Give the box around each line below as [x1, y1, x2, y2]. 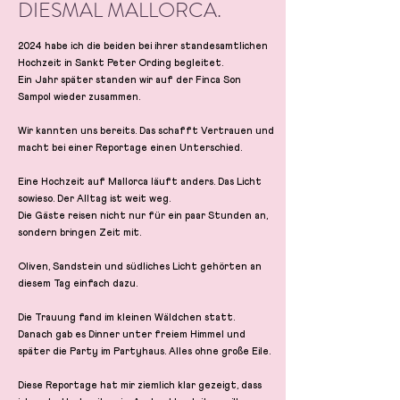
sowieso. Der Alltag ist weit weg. [18, 194, 171, 204]
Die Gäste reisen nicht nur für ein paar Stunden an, [18, 211, 268, 221]
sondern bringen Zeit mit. [18, 228, 141, 238]
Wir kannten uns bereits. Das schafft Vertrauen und [18, 126, 274, 137]
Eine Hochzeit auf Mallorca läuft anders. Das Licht [18, 177, 262, 187]
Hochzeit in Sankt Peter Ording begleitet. [18, 58, 223, 69]
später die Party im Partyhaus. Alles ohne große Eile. [18, 346, 271, 357]
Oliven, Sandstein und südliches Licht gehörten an [18, 262, 262, 272]
